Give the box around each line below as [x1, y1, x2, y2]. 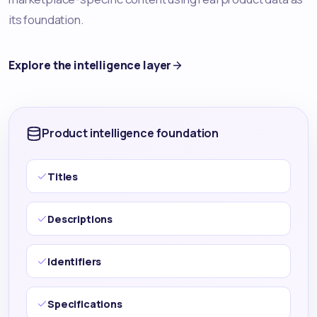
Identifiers [47, 254, 102, 268]
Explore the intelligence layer [8, 57, 172, 74]
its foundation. [8, 11, 83, 28]
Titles [47, 169, 79, 183]
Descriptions [47, 212, 113, 226]
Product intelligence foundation [42, 125, 219, 142]
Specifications [47, 296, 122, 311]
